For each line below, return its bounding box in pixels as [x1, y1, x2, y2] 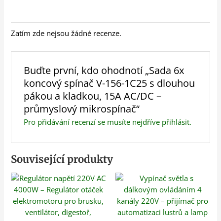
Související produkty [11, 153, 113, 166]
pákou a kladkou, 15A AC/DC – [23, 89, 161, 103]
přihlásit [161, 116, 189, 127]
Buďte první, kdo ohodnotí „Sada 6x [23, 63, 184, 77]
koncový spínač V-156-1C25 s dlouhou [23, 76, 195, 90]
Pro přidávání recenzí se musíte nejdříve [23, 116, 162, 127]
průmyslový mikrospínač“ [23, 102, 140, 115]
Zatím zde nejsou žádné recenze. [11, 28, 122, 38]
